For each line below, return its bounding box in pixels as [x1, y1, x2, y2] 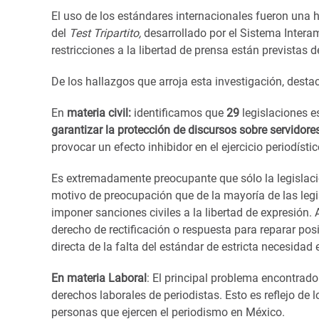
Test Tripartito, [69, 26, 141, 40]
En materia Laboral [51, 271, 147, 285]
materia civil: [67, 105, 131, 120]
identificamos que [134, 105, 224, 120]
